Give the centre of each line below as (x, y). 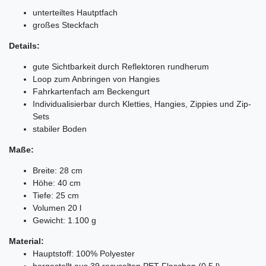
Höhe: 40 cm (57, 183)
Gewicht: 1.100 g (64, 220)
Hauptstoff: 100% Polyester (84, 253)
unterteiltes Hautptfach (75, 12)
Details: (24, 45)
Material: (26, 241)
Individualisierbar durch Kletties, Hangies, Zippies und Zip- (142, 104)
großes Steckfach (66, 25)
